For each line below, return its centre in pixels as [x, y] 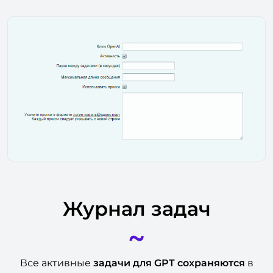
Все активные [56, 263]
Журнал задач [136, 208]
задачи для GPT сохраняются [169, 263]
